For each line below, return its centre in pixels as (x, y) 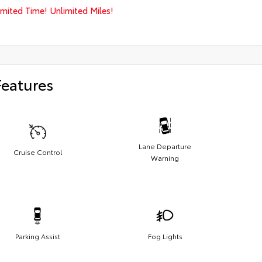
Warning (165, 157)
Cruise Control (37, 151)
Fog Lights (165, 236)
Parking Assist (37, 236)
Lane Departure (165, 146)
